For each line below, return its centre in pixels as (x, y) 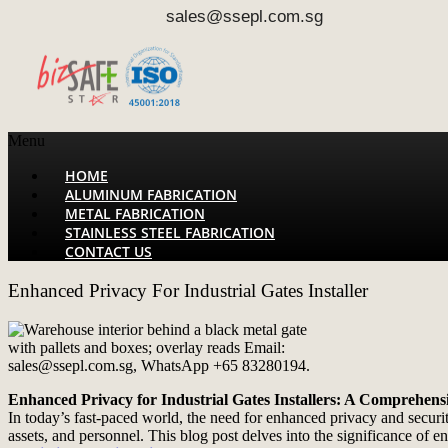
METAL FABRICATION (135, 214)
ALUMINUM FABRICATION (151, 195)
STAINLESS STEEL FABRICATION (170, 233)
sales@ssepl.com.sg (234, 16)
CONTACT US (108, 252)
